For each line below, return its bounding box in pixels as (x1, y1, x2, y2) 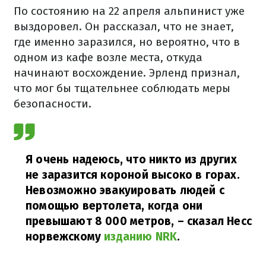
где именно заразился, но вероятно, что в (14, 35, 240, 49)
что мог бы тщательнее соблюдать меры (14, 81, 230, 95)
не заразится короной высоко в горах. (26, 168, 240, 182)
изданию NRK (104, 230, 178, 243)
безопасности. (14, 97, 91, 110)
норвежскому (26, 230, 104, 243)
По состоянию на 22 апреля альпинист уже (14, 4, 245, 18)
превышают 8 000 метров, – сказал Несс (26, 214, 252, 228)
